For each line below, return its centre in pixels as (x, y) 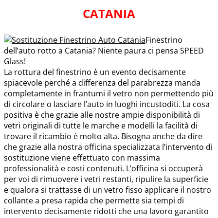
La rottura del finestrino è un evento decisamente (95, 72)
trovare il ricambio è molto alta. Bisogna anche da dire (103, 136)
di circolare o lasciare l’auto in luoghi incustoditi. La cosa (107, 104)
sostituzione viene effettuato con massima (82, 157)
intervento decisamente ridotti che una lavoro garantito (106, 211)
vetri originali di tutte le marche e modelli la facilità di (101, 125)
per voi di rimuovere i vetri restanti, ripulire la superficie (106, 179)
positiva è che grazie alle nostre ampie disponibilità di (102, 115)
